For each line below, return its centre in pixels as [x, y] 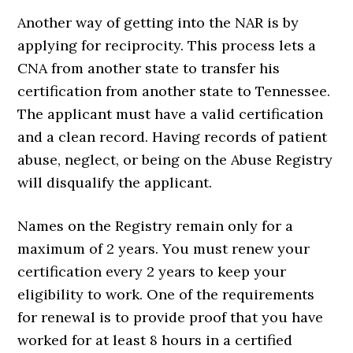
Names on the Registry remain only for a [156, 226]
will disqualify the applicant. [115, 183]
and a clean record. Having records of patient [173, 137]
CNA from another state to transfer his [149, 69]
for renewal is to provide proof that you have [171, 318]
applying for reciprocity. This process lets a [167, 46]
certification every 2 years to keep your [152, 272]
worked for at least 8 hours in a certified [155, 340]
